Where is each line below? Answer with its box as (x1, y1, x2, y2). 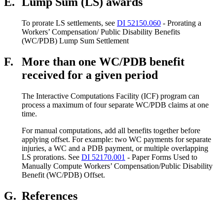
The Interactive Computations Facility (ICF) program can (22, 91, 199, 100)
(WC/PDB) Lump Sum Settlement (22, 36, 129, 45)
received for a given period (22, 68, 158, 81)
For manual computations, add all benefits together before (22, 126, 200, 135)
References (22, 189, 77, 202)
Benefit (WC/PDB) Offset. (22, 170, 105, 179)
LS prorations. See (22, 152, 81, 161)
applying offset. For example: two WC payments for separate (22, 135, 211, 144)
